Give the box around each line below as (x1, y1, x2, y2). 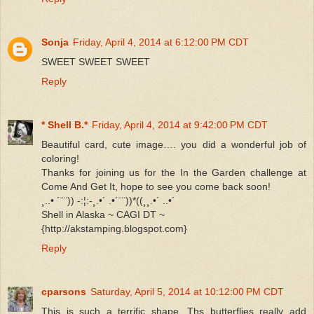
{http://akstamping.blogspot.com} (41, 222, 187, 234)
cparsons (41, 285, 86, 297)
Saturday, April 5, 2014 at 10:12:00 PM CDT (90, 285, 284, 297)
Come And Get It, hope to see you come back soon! (41, 180, 271, 192)
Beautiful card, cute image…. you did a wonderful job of (41, 138, 306, 150)
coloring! (41, 152, 79, 164)
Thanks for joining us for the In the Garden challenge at (41, 166, 306, 178)
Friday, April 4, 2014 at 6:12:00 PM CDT (73, 36, 249, 48)
